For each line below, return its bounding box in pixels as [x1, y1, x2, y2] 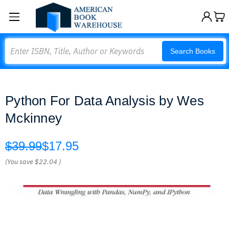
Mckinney [5, 110, 62, 126]
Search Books [170, 47, 215, 55]
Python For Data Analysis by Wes [5, 93, 204, 108]
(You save [5, 157, 33, 166]
